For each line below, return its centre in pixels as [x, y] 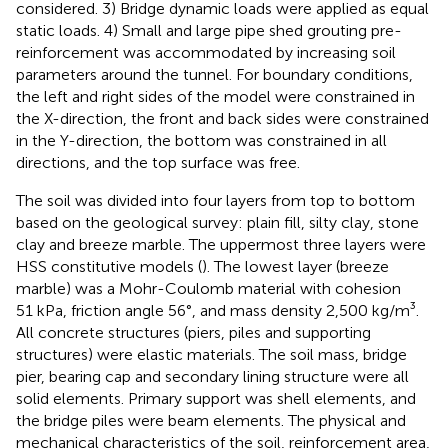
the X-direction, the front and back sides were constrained [222, 118]
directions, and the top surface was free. [158, 162]
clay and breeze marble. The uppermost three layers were [221, 244]
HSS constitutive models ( [109, 266]
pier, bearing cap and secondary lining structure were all [212, 376]
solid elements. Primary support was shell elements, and [216, 398]
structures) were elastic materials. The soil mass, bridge [211, 354]
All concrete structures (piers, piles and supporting [193, 332]
